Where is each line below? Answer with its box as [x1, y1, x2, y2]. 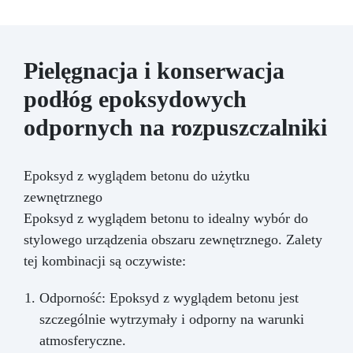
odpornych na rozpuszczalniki [24, 113, 327, 140]
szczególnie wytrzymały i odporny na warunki [39, 310, 304, 327]
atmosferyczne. [39, 332, 126, 348]
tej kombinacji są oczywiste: [24, 252, 186, 269]
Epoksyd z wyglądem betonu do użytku [24, 167, 250, 184]
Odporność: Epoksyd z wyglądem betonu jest [39, 289, 299, 306]
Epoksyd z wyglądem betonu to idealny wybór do [24, 210, 308, 226]
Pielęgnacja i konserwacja [24, 57, 284, 84]
